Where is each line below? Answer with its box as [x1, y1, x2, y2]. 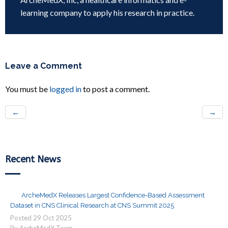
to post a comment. [81, 84, 150, 94]
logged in [49, 84, 81, 94]
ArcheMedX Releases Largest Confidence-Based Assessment [21, 191, 205, 199]
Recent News [5, 154, 61, 165]
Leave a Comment [5, 61, 82, 71]
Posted [10, 214, 33, 222]
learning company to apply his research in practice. [20, 8, 194, 17]
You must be [5, 84, 49, 94]
